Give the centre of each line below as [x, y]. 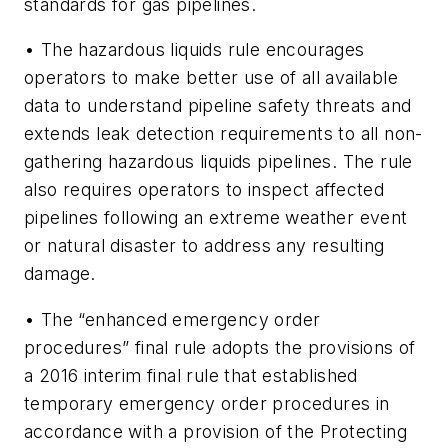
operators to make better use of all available [211, 78]
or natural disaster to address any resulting [204, 246]
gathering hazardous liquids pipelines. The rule [218, 162]
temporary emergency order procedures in [207, 403]
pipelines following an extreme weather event [216, 218]
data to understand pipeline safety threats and [218, 106]
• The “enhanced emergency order [172, 319]
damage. [60, 274]
